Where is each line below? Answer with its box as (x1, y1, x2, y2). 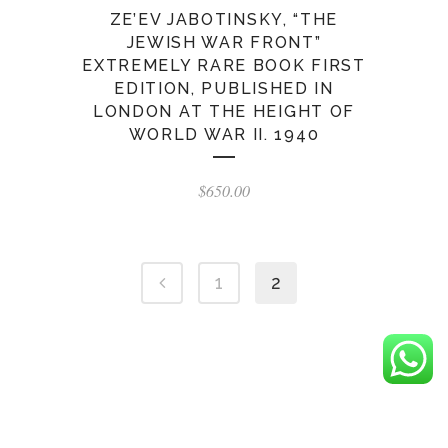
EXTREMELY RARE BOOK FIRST (82, 56, 366, 75)
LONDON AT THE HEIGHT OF (92, 102, 356, 121)
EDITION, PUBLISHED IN (114, 79, 334, 98)
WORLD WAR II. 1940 (128, 125, 320, 144)
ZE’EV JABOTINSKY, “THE (109, 10, 339, 29)
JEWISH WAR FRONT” (126, 33, 322, 52)
